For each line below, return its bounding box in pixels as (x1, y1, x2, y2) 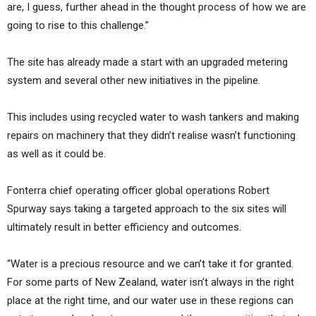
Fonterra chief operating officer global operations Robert (7, 184, 269, 197)
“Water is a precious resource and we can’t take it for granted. (7, 257, 293, 271)
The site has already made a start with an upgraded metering (7, 56, 288, 69)
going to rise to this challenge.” (7, 19, 149, 32)
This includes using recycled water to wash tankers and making (7, 111, 299, 124)
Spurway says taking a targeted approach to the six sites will (7, 202, 286, 216)
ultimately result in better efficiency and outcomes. (7, 221, 241, 234)
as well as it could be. (7, 147, 106, 161)
